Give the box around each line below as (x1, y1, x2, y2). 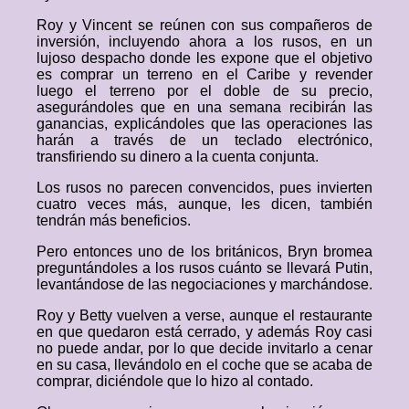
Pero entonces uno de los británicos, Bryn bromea (37, 244, 372, 259)
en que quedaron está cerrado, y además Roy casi (37, 324, 372, 340)
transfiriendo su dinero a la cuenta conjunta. (37, 149, 319, 164)
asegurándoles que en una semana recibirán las (37, 100, 372, 115)
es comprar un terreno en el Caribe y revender (37, 67, 372, 82)
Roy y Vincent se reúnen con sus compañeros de (37, 17, 372, 33)
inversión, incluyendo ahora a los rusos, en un (37, 34, 372, 49)
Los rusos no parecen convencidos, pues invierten (37, 180, 372, 195)
